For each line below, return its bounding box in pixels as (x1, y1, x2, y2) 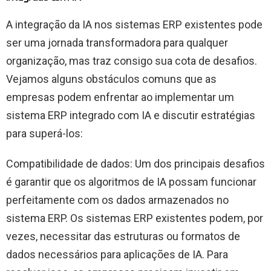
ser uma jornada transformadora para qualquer (6, 36, 228, 49)
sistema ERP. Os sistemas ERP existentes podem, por (6, 211, 263, 224)
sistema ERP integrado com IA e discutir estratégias (6, 108, 255, 122)
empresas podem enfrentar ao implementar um (6, 90, 234, 103)
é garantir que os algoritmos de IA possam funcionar (6, 175, 256, 188)
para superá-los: (6, 126, 83, 140)
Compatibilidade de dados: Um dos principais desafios (6, 157, 265, 170)
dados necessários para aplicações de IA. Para (6, 247, 228, 261)
